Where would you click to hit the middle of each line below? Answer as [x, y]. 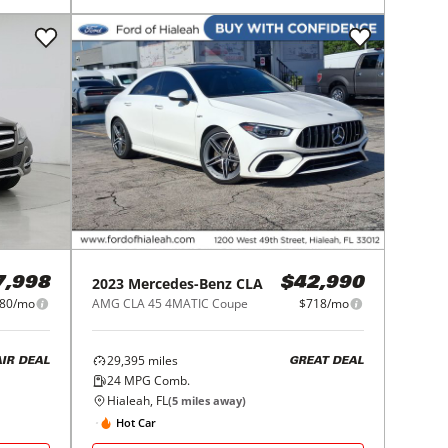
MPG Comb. [156, 380]
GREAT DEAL [326, 361]
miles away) [212, 400]
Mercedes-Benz [180, 283]
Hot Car [136, 422]
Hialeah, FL [138, 400]
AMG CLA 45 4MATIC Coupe [170, 303]
